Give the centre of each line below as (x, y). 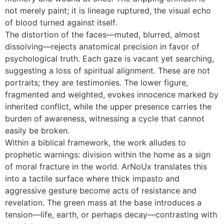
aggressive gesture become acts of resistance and (101, 190)
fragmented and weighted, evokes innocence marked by (112, 94)
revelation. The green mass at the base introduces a (103, 202)
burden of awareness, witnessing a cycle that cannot (105, 118)
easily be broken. (37, 130)
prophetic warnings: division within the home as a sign (108, 154)
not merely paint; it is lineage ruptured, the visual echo (108, 10)
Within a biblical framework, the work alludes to (95, 142)
